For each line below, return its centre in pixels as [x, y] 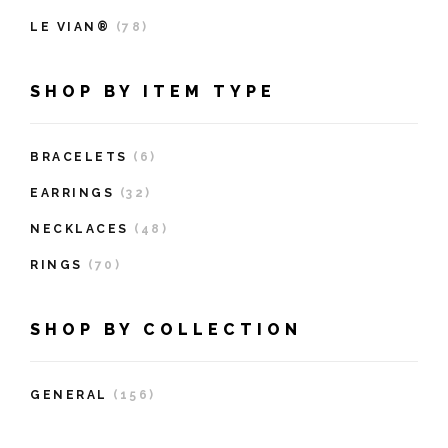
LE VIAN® [70, 27]
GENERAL [69, 395]
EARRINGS [72, 193]
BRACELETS [79, 157]
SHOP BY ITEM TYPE [153, 92]
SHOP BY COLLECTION [166, 330]
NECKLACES [79, 229]
